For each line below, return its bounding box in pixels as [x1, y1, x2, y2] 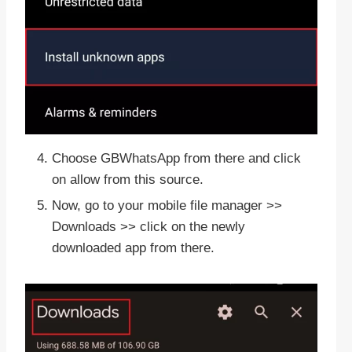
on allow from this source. [52, 172, 203, 188]
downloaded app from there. [52, 240, 214, 256]
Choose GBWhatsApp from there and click [52, 151, 301, 167]
